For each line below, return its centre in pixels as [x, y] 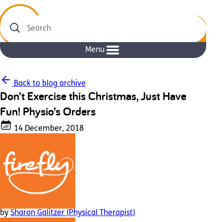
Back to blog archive [49, 84]
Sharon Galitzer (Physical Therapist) [73, 213]
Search [13, 33]
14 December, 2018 [48, 129]
